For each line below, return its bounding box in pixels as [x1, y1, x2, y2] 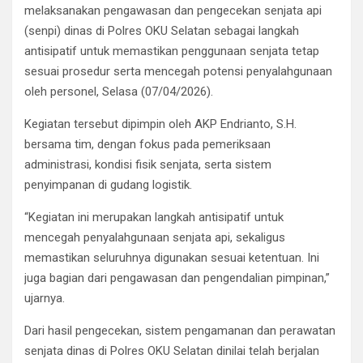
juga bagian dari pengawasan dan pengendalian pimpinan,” [24, 271, 330, 286]
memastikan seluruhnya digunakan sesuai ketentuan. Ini [24, 250, 319, 266]
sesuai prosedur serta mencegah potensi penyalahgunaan [24, 64, 332, 79]
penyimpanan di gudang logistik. [24, 177, 192, 193]
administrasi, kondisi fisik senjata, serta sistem [24, 157, 271, 173]
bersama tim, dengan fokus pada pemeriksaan [24, 137, 271, 152]
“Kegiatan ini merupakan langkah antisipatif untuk [24, 210, 284, 225]
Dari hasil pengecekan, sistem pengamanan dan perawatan [24, 323, 335, 339]
